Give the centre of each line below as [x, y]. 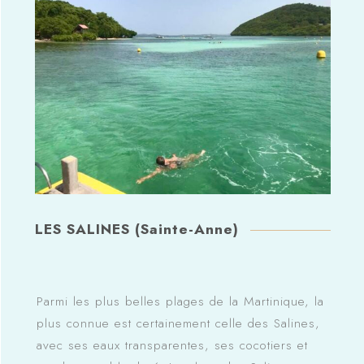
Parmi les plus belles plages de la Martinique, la [180, 302]
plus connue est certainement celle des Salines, [178, 324]
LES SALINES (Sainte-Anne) [136, 230]
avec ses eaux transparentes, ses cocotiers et [172, 346]
